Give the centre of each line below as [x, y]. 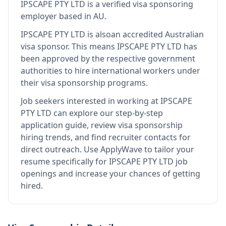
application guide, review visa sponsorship [102, 125]
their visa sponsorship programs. [84, 83]
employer [39, 16]
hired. [32, 186]
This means [94, 46]
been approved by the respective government [108, 59]
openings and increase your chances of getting [110, 174]
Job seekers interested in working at [91, 101]
